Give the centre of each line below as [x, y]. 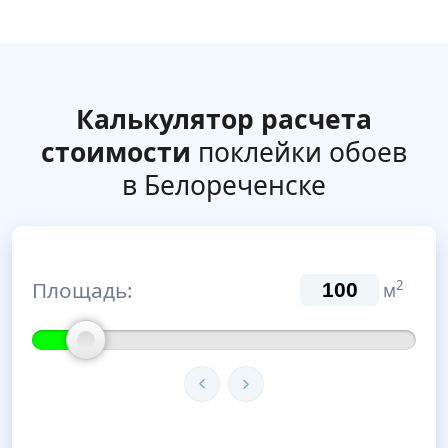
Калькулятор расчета [224, 119]
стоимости [116, 152]
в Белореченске [224, 185]
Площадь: [82, 289]
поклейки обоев [299, 152]
